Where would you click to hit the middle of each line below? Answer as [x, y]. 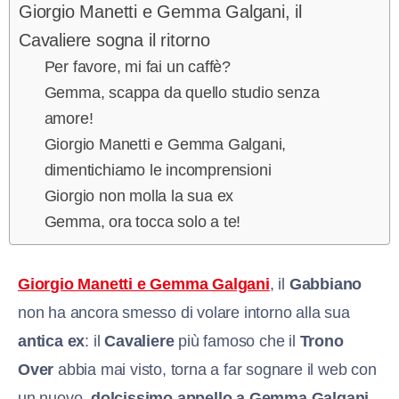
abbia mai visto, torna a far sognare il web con [215, 369]
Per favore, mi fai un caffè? [138, 66]
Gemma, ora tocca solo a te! [142, 221]
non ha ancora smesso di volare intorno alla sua [184, 312]
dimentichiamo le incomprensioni [158, 170]
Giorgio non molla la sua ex [139, 195]
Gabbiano [326, 284]
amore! [69, 118]
